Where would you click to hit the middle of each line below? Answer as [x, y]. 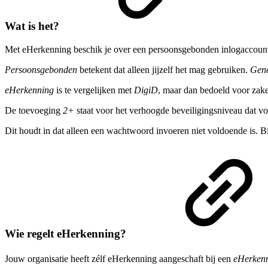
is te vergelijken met [94, 90]
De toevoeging [34, 110]
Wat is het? [33, 26]
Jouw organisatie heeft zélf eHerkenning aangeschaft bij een [119, 259]
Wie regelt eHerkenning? [67, 233]
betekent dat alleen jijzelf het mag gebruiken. [164, 69]
